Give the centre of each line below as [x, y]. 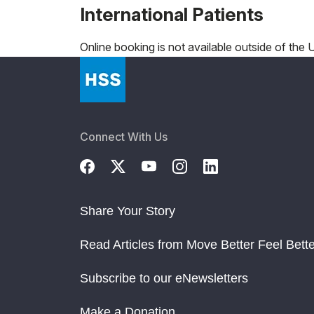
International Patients [172, 14]
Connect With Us [124, 136]
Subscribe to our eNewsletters [164, 278]
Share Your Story [128, 211]
